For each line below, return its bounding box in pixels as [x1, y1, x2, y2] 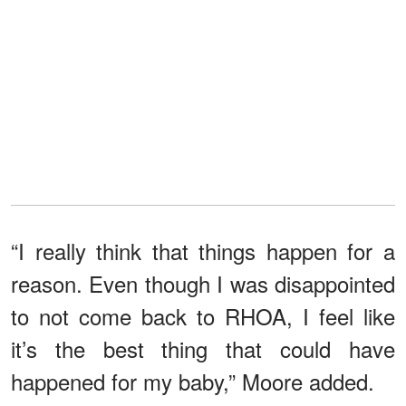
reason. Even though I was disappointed [11, 266, 395, 299]
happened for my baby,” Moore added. [11, 364, 374, 397]
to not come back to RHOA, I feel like [11, 299, 395, 332]
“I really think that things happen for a [11, 234, 395, 266]
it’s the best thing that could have [11, 332, 395, 364]
